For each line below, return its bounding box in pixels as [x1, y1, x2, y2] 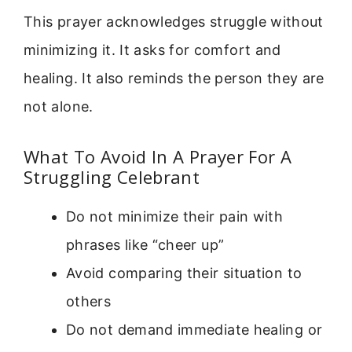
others [66, 293, 112, 310]
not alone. [24, 98, 93, 115]
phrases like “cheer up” [66, 236, 225, 254]
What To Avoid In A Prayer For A [24, 145, 292, 169]
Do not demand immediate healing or [66, 321, 323, 339]
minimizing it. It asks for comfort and [24, 42, 281, 59]
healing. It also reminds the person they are [24, 70, 324, 87]
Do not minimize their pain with [66, 208, 284, 225]
